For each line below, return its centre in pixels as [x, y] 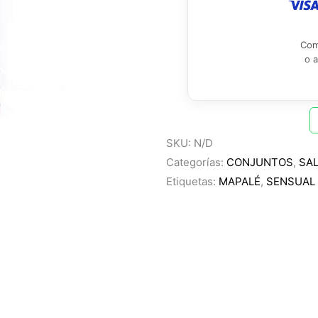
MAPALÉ [240, 181]
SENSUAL [291, 181]
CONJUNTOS [260, 162]
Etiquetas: [192, 181]
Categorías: [196, 162]
